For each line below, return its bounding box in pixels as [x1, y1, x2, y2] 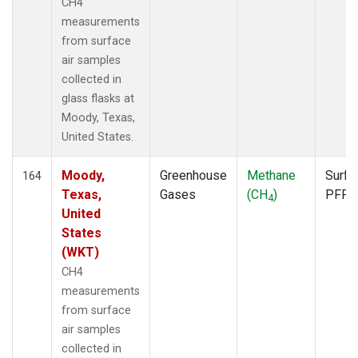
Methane [247, 167, 296, 183]
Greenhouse [160, 167, 227, 183]
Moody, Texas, [62, 110, 135, 125]
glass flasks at [62, 91, 134, 105]
